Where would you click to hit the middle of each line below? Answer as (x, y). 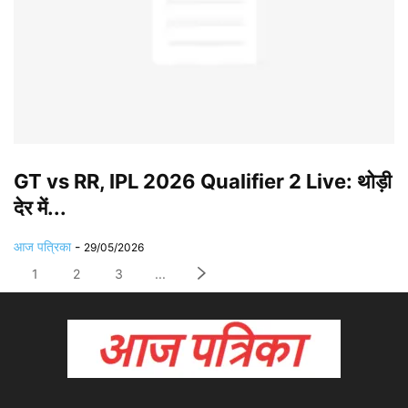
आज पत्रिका (42, 247)
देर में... (40, 208)
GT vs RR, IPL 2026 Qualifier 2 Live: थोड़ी (203, 182)
